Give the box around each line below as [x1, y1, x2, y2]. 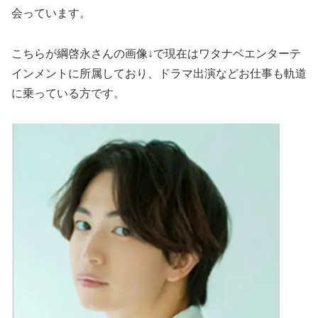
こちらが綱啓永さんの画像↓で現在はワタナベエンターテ [11, 47, 301, 60]
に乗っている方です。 [11, 87, 125, 99]
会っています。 [11, 6, 91, 19]
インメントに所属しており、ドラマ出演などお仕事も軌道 [11, 67, 307, 79]
